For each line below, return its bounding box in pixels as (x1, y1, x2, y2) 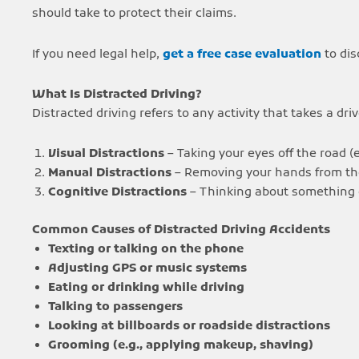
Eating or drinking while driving (48, 279, 244, 296)
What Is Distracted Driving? (32, 86, 202, 103)
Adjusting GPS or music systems (48, 260, 247, 276)
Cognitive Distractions (48, 184, 187, 200)
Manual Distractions (48, 165, 171, 181)
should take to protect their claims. (32, 6, 236, 22)
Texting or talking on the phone (48, 240, 244, 257)
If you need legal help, (32, 46, 159, 63)
